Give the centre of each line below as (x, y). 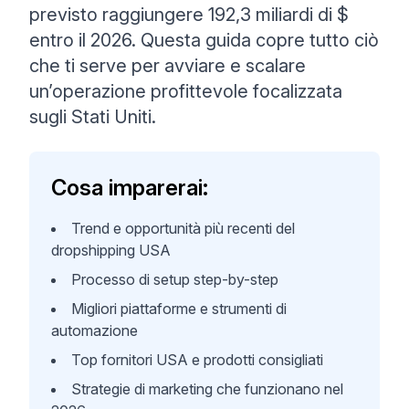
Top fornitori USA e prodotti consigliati (197, 360)
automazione (94, 330)
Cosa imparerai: (130, 188)
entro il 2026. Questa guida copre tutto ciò (204, 40)
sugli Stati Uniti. (93, 117)
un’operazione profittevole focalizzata (186, 91)
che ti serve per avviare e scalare (168, 66)
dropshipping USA (111, 250)
